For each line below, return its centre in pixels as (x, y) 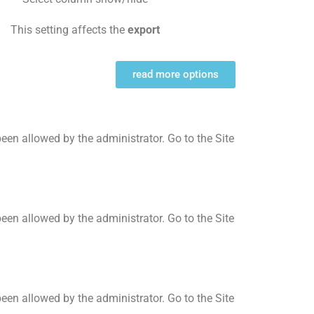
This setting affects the (69, 29)
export (143, 29)
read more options (176, 74)
